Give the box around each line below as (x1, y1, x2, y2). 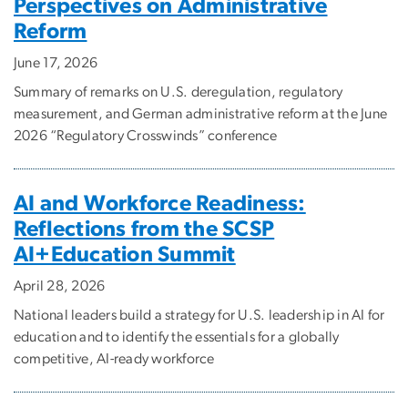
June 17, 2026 (14, 55, 98, 70)
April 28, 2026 (14, 278, 106, 293)
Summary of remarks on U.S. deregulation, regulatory (14, 84, 343, 99)
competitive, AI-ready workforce (14, 351, 215, 366)
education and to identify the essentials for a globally (14, 329, 340, 344)
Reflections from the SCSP (14, 218, 275, 240)
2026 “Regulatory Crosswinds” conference (14, 127, 278, 143)
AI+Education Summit (14, 243, 236, 266)
